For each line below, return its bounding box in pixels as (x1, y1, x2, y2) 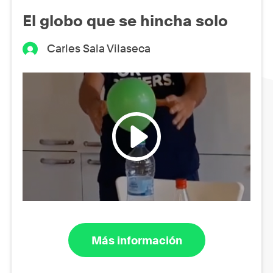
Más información (91, 233, 182, 247)
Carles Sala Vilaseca (47, 41, 151, 55)
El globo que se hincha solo (23, 11, 228, 30)
